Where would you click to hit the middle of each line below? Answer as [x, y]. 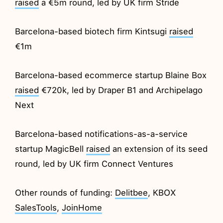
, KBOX [162, 192]
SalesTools [36, 207]
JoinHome [82, 207]
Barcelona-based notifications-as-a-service [102, 134]
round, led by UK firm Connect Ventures [94, 164]
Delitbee [132, 192]
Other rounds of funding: [65, 192]
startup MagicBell [51, 149]
